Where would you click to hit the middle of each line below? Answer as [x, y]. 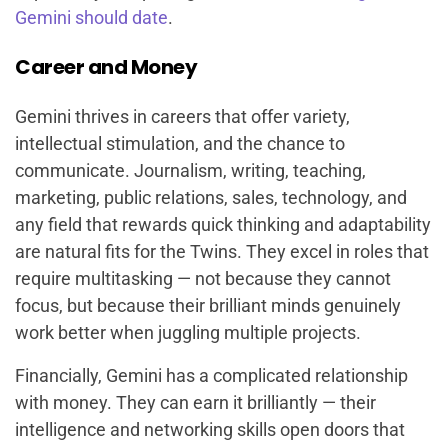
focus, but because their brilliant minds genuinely [208, 305]
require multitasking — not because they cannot [203, 278]
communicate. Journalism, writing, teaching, [190, 170]
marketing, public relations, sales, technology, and [211, 197]
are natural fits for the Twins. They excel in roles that [222, 251]
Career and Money [106, 66]
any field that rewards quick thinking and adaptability [223, 224]
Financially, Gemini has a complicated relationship [211, 375]
